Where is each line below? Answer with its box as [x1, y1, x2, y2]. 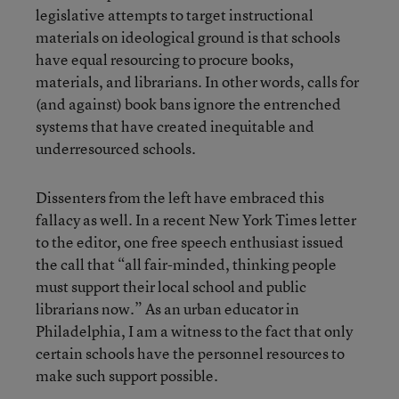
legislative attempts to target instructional [36, 4, 313, 25]
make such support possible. [36, 364, 218, 386]
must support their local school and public [36, 275, 306, 297]
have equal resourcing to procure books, [36, 48, 294, 69]
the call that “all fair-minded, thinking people [36, 253, 337, 274]
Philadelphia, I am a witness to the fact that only [36, 320, 353, 341]
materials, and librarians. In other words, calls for [36, 70, 359, 92]
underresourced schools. [36, 137, 196, 159]
